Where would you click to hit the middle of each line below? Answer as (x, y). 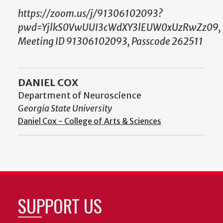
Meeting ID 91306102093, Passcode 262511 (111, 42)
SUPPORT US (60, 205)
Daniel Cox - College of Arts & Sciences (90, 121)
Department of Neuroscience (80, 95)
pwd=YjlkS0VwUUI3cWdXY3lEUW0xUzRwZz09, (119, 28)
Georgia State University (65, 108)
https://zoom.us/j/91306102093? (90, 14)
